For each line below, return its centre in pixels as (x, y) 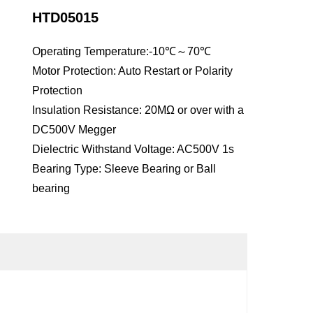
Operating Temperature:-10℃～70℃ (121, 51)
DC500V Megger (74, 130)
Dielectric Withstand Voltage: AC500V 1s (133, 149)
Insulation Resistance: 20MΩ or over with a (138, 110)
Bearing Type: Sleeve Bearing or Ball (124, 169)
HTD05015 (65, 17)
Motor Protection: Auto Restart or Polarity (132, 71)
